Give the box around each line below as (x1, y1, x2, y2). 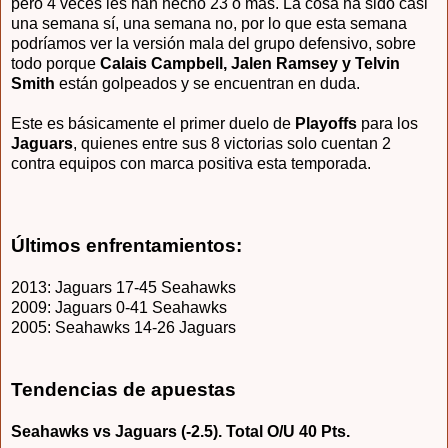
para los (361, 115, 418, 133)
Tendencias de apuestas (11, 379, 236, 401)
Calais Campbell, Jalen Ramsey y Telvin (100, 55, 400, 73)
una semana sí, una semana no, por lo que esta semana (11, 15, 407, 33)
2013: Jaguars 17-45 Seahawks (11, 279, 236, 297)
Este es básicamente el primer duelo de (11, 115, 295, 133)
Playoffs (295, 115, 361, 133)
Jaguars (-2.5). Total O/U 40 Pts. (115, 423, 350, 441)
